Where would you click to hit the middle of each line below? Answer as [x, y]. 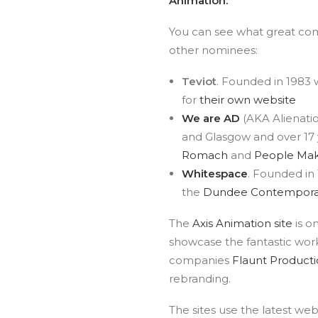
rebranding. [200, 279]
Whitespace [215, 174]
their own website [248, 100]
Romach [205, 155]
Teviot [199, 81]
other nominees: [213, 50]
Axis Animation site [242, 223]
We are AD [211, 118]
